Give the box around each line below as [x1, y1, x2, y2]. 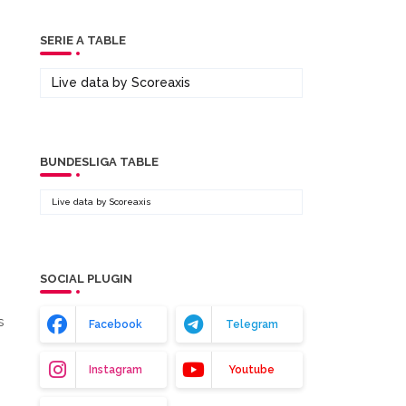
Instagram [89, 363, 142, 376]
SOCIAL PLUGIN [39, 272, 132, 285]
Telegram [225, 318, 278, 331]
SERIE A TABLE [39, 34, 126, 47]
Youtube [228, 363, 275, 376]
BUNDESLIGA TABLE [39, 155, 159, 169]
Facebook [89, 318, 142, 331]
